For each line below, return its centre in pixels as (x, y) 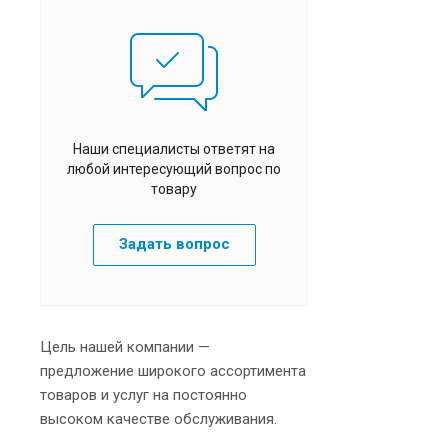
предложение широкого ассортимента (173, 370)
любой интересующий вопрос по (174, 168)
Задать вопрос (174, 243)
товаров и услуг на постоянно (143, 394)
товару (174, 188)
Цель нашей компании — (125, 346)
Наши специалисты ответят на (174, 148)
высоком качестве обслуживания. (158, 418)
